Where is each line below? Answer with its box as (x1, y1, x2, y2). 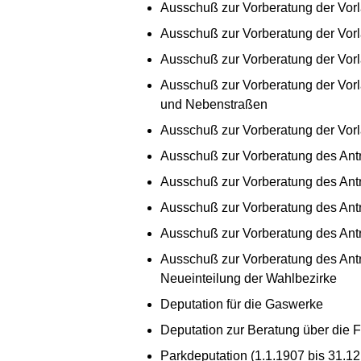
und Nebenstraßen (160, 97, 268, 111)
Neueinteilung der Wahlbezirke (160, 271, 337, 285)
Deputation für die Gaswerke (160, 297, 323, 311)
